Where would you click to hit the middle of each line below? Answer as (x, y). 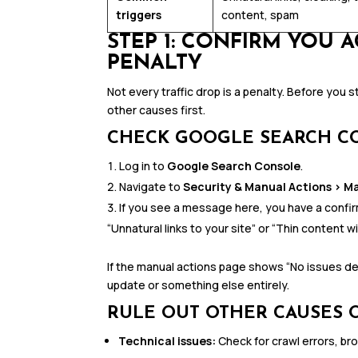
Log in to (143, 166)
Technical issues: (167, 341)
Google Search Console (234, 166)
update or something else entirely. (199, 285)
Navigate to (151, 187)
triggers (139, 15)
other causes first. (157, 110)
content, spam (261, 15)
